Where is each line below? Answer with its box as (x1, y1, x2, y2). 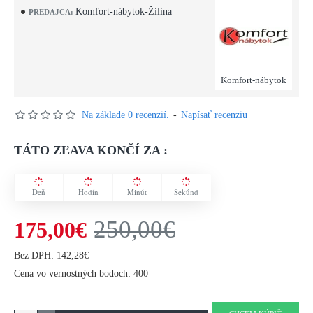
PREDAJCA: (29, 7, 73, 16)
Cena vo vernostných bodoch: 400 (14, 268, 148, 279)
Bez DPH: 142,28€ (14, 250, 89, 261)
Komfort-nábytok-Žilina (75, 6, 172, 17)
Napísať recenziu (181, 110, 247, 120)
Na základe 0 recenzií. (82, 110, 169, 120)
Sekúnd (174, 187, 199, 197)
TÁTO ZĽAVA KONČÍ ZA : (14, 143, 168, 157)
